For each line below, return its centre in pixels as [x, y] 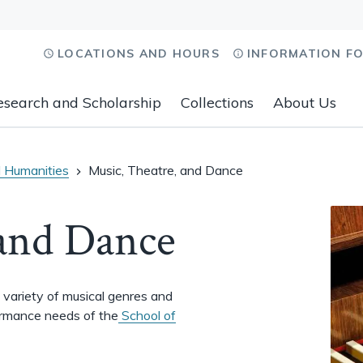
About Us [305, 102]
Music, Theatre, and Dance [166, 170]
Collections [217, 102]
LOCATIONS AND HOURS [139, 53]
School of [147, 315]
